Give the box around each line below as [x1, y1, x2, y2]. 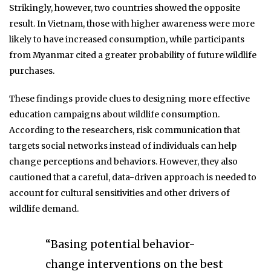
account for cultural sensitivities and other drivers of [9, 187, 230, 198]
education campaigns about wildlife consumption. [9, 108, 220, 120]
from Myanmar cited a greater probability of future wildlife [9, 49, 256, 60]
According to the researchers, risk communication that [9, 124, 240, 135]
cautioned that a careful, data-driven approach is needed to [9, 171, 256, 183]
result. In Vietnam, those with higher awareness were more [9, 18, 255, 29]
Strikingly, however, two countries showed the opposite [9, 2, 240, 13]
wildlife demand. [9, 203, 79, 214]
